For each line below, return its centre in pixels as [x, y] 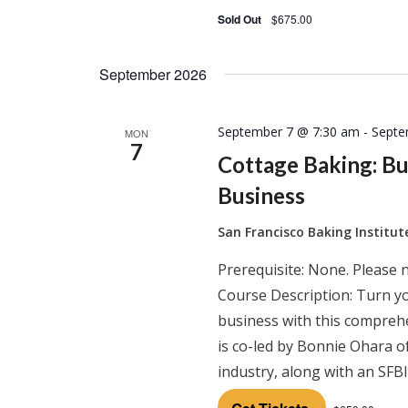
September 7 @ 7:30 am [289, 132]
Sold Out [241, 19]
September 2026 [153, 74]
